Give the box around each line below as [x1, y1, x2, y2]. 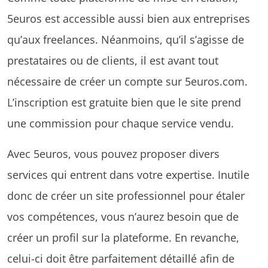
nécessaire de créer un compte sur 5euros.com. [7, 73, 248, 89]
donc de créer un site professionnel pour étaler [7, 187, 245, 203]
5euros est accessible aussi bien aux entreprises [7, 10, 250, 26]
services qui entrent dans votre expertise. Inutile [7, 166, 249, 182]
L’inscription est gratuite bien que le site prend [7, 94, 241, 109]
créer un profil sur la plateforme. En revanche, [7, 229, 239, 245]
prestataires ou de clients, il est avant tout [7, 52, 218, 68]
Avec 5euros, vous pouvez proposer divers [7, 145, 220, 161]
